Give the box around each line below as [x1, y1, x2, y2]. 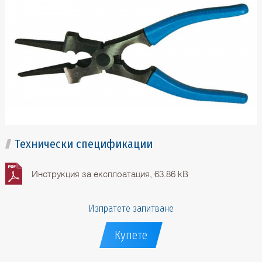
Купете [114, 228, 147, 243]
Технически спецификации [14, 137, 153, 151]
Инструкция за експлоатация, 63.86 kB [31, 168, 188, 180]
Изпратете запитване [88, 203, 174, 215]
